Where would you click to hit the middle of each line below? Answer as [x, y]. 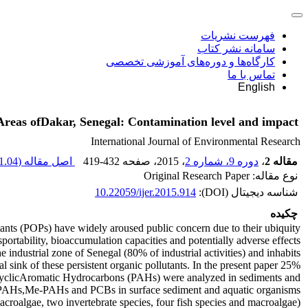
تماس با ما [251, 75]
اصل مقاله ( [46, 161]
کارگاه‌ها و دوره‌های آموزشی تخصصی [190, 62]
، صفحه [138, 161]
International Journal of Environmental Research [196, 141]
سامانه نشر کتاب [236, 48]
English [256, 87]
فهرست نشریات [238, 35]
